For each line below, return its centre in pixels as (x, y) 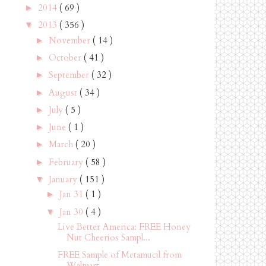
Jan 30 (72, 212)
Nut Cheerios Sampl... (108, 237)
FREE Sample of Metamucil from (119, 255)
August (64, 92)
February (67, 162)
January (64, 179)
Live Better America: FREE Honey (124, 227)
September (70, 75)
